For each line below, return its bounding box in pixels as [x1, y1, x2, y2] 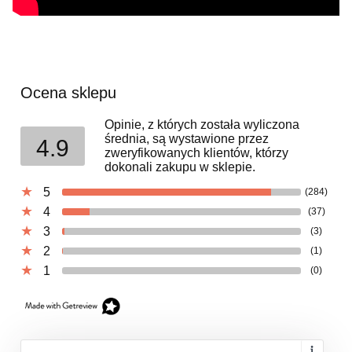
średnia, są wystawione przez [104, 131, 269, 145]
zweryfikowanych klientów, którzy [104, 145, 288, 159]
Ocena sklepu [20, 83, 116, 101]
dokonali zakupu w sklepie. [104, 159, 255, 174]
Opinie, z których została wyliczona [104, 117, 299, 131]
